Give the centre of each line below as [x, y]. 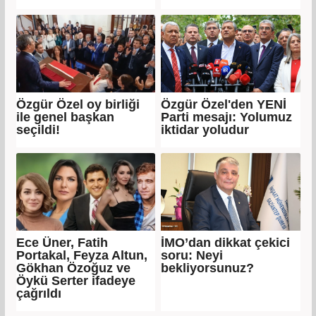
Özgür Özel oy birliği [78, 104]
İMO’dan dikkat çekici [225, 242]
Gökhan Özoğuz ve [73, 268]
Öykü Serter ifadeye [75, 280]
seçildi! [38, 129]
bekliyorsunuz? [207, 268]
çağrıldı [38, 293]
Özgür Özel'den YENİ [224, 104]
